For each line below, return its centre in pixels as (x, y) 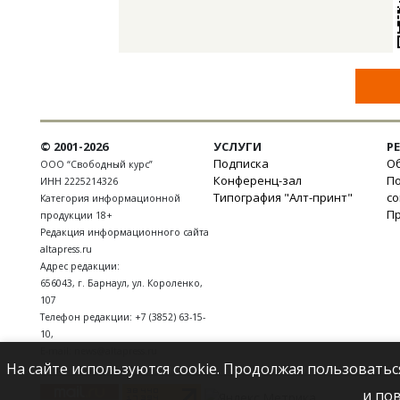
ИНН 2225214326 (79, 181)
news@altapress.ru (116, 350)
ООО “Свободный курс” (96, 164)
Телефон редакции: (87, 317)
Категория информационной (110, 198)
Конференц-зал (258, 180)
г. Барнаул (102, 283)
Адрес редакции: (80, 266)
